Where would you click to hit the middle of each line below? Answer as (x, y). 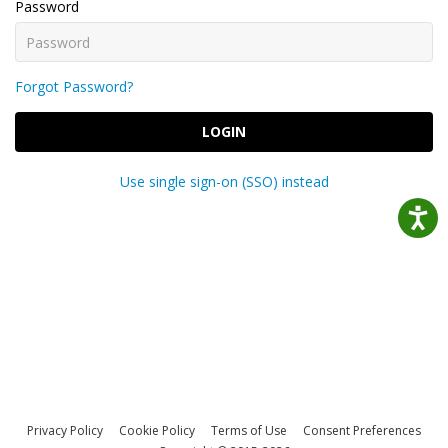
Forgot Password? (74, 86)
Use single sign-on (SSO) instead (224, 181)
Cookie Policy (157, 430)
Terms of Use (249, 430)
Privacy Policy (65, 430)
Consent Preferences (362, 430)
